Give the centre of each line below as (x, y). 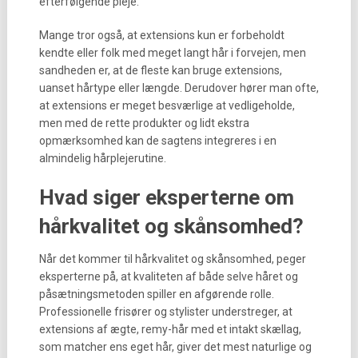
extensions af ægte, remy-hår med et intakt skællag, (170, 329)
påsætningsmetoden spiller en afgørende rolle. (156, 294)
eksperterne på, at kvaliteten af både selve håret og (168, 276)
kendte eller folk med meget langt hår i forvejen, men (172, 53)
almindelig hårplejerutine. (102, 158)
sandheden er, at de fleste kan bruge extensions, (160, 70)
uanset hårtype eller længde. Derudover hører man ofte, (179, 88)
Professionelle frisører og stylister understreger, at (165, 312)
